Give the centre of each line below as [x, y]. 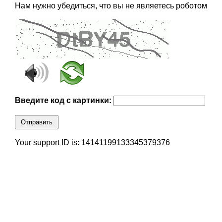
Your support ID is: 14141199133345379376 [92, 143]
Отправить [36, 122]
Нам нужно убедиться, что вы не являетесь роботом [111, 6]
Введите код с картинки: [64, 101]
